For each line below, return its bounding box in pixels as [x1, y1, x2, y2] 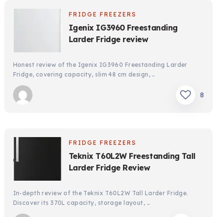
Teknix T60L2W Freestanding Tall [68, 151, 196, 161]
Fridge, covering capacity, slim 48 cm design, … [13, 70, 155, 78]
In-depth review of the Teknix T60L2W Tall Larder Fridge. [13, 189, 188, 197]
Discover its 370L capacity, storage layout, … [13, 199, 150, 206]
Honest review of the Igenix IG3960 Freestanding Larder [13, 61, 187, 68]
